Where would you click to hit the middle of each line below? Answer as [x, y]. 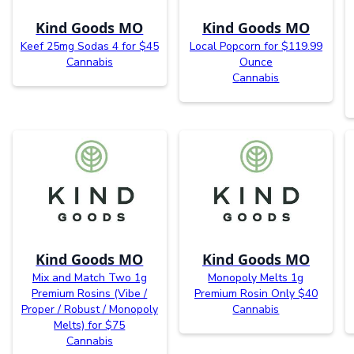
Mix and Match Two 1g [89, 278]
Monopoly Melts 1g [256, 278]
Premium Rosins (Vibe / [90, 294]
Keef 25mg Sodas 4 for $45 [89, 47]
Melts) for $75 [90, 326]
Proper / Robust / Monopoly [89, 310]
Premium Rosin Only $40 [256, 294]
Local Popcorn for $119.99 [256, 47]
